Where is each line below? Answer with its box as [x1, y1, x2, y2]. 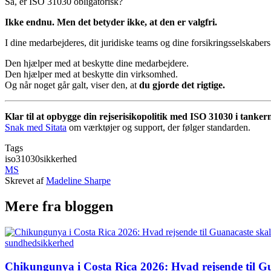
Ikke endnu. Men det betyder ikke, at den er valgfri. [5, 17, 217, 28]
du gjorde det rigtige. [139, 80, 225, 91]
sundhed [5, 237, 37, 248]
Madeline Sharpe [46, 175, 111, 186]
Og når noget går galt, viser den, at [5, 80, 139, 91]
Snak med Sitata [5, 122, 67, 133]
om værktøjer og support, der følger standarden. [67, 122, 250, 133]
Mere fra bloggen [5, 198, 113, 214]
